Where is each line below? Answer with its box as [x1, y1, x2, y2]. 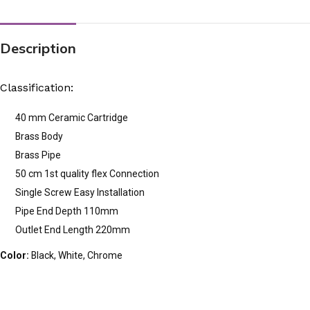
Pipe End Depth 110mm [15, 205, 118, 217]
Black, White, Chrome [29, 249, 122, 261]
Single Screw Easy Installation [15, 186, 145, 198]
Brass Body [15, 130, 63, 142]
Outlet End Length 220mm [15, 224, 130, 235]
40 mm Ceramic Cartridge [15, 111, 128, 123]
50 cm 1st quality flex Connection [15, 167, 159, 179]
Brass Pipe [15, 149, 61, 161]
